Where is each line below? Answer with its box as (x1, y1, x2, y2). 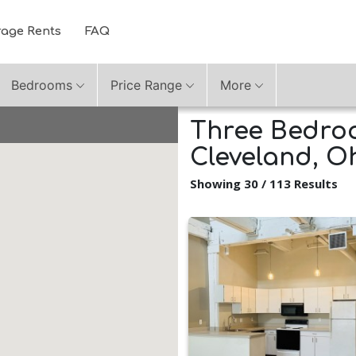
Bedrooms (11, 77, 72, 93)
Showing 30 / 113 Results (190, 176, 338, 192)
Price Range (110, 77, 182, 93)
